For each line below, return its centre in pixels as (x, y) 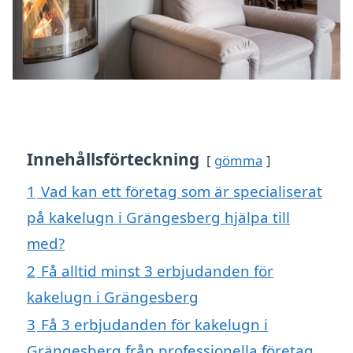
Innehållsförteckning (113, 160)
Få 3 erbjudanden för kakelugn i (154, 325)
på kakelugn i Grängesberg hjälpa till (158, 217)
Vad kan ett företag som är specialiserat (182, 191)
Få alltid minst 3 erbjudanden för (157, 271)
